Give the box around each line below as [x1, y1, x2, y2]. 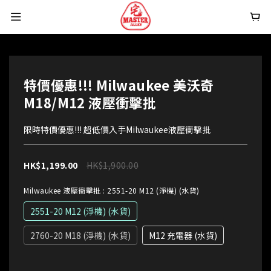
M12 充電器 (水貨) [149, 229, 217, 241]
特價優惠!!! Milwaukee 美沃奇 [24, 75, 214, 94]
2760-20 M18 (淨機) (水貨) [30, 229, 131, 241]
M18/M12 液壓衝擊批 [24, 93, 157, 112]
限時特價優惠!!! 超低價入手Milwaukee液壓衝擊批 [24, 123, 211, 135]
